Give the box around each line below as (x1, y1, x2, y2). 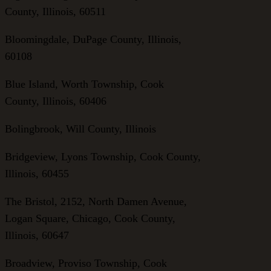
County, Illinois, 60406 (5, 94, 106, 107)
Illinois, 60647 (5, 229, 69, 241)
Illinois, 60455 (5, 167, 69, 180)
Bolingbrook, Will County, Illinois (5, 122, 156, 135)
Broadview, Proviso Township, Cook (5, 256, 167, 269)
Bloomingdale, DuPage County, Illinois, (5, 33, 181, 45)
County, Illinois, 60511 (5, 5, 106, 18)
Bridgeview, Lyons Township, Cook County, (5, 150, 201, 163)
